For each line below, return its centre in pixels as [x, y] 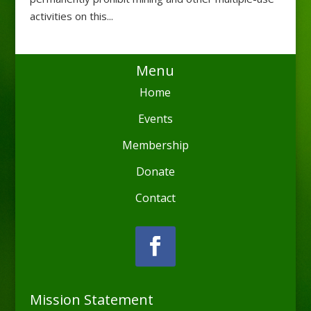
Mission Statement [91, 299]
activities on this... [71, 16]
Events [155, 118]
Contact [155, 197]
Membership [155, 145]
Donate [155, 171]
